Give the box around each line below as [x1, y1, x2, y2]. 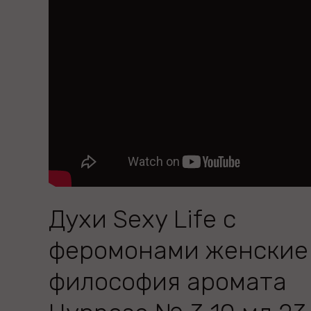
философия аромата [49, 267, 287, 296]
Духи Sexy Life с [49, 204, 236, 234]
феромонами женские [49, 235, 308, 265]
